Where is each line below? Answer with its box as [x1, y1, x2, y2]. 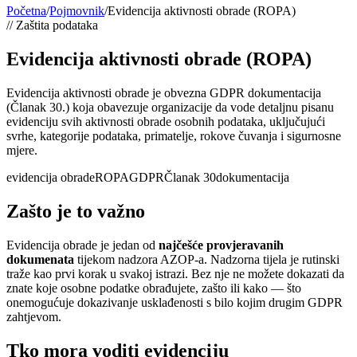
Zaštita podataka [16, 18, 98, 32]
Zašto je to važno [6, 200, 145, 222]
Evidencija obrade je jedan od [6, 237, 159, 252]
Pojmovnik [49, 4, 104, 18]
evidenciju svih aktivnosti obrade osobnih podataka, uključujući [6, 114, 325, 128]
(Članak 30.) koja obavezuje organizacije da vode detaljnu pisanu [6, 100, 334, 114]
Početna [6, 4, 46, 18]
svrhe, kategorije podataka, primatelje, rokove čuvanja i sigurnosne [6, 128, 341, 143]
